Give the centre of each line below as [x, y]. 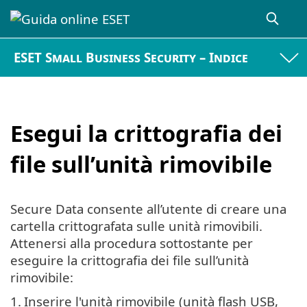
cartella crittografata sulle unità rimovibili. [136, 226]
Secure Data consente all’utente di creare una [148, 209]
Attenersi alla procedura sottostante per [132, 243]
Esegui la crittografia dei [146, 133]
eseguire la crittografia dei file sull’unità [130, 260]
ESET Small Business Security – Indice [131, 58]
